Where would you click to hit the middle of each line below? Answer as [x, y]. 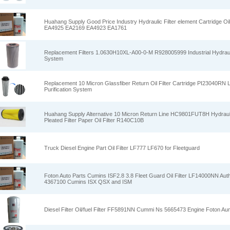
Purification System [68, 89]
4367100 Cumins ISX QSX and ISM [88, 182]
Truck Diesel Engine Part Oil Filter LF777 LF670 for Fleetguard [122, 148]
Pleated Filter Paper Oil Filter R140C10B [94, 120]
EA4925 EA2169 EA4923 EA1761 [85, 28]
